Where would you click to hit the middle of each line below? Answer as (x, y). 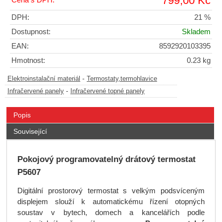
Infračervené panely (36, 91)
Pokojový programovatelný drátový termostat (106, 159)
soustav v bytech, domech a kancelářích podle (111, 213)
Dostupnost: (31, 31)
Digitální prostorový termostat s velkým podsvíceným (111, 191)
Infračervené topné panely (108, 91)
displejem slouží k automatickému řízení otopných (111, 202)
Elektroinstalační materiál (44, 79)
